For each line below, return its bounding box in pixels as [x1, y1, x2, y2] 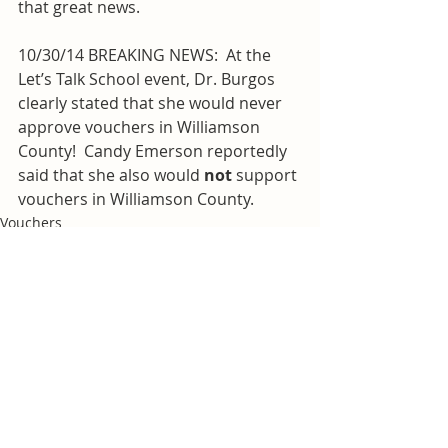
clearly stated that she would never [18, 92, 286, 115]
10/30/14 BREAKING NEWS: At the [18, 44, 275, 67]
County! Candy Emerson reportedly [18, 140, 291, 163]
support [232, 164, 301, 187]
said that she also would [18, 164, 204, 187]
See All [275, 393, 320, 413]
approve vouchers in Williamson [18, 116, 264, 139]
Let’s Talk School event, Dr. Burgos [18, 68, 279, 91]
